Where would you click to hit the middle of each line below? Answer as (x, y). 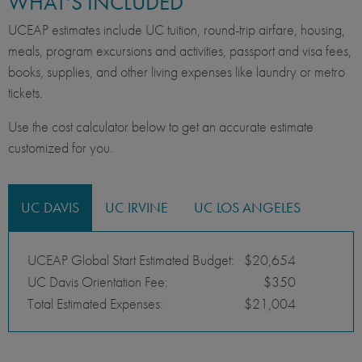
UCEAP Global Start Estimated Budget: (134, 260)
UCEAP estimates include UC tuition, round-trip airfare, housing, (177, 30)
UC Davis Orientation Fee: (99, 282)
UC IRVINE (137, 208)
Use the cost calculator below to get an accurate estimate (161, 127)
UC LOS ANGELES (247, 208)
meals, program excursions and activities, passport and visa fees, (180, 51)
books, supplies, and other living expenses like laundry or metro (177, 72)
